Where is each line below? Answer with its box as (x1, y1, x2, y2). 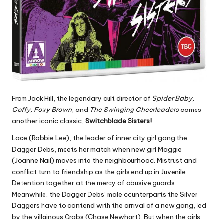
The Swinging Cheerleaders (89, 105, 179, 114)
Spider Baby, (152, 93, 194, 103)
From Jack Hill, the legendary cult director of (12, 93, 152, 103)
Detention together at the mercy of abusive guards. (12, 178, 176, 187)
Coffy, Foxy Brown (12, 105, 72, 114)
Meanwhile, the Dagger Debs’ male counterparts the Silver (12, 189, 197, 198)
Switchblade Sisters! (85, 116, 152, 125)
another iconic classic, (12, 116, 85, 125)
